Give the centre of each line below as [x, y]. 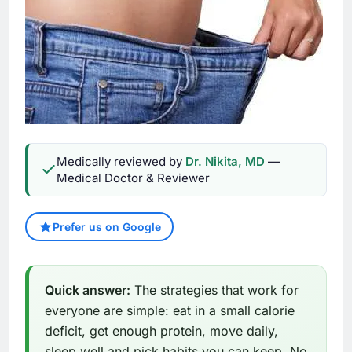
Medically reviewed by [121, 162]
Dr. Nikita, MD [225, 162]
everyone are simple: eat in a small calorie [170, 311]
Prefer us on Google [106, 227]
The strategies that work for [214, 290]
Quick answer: [88, 290]
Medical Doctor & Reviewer [133, 178]
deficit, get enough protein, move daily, [161, 331]
